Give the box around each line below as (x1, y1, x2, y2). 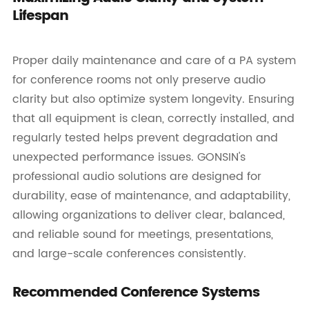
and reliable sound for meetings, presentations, (12, 226, 273, 244)
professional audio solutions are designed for (12, 168, 261, 186)
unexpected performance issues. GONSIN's (12, 148, 246, 167)
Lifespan (12, 4, 68, 28)
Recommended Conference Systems (12, 281, 259, 305)
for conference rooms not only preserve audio (12, 71, 266, 90)
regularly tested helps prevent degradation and (12, 129, 278, 148)
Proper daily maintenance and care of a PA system (12, 52, 296, 70)
